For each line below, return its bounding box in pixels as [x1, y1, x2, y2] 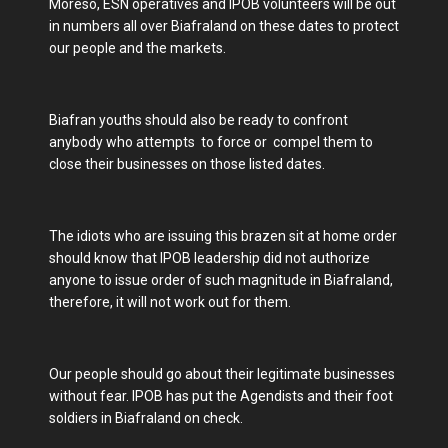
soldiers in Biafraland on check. [49, 410, 246, 427]
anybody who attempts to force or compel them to [49, 134, 373, 151]
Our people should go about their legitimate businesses [49, 366, 395, 383]
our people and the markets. [49, 40, 229, 57]
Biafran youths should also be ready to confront [49, 112, 348, 129]
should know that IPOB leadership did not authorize [49, 250, 370, 267]
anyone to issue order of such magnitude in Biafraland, [49, 272, 393, 289]
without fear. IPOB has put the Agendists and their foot [49, 388, 393, 405]
